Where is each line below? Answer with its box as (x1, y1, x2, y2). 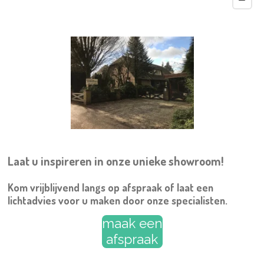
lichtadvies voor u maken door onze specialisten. (7, 194, 230, 207)
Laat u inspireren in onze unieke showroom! (7, 153, 223, 169)
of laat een (161, 181, 213, 194)
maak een (101, 216, 163, 232)
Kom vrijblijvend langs (7, 181, 108, 194)
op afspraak (107, 181, 162, 194)
